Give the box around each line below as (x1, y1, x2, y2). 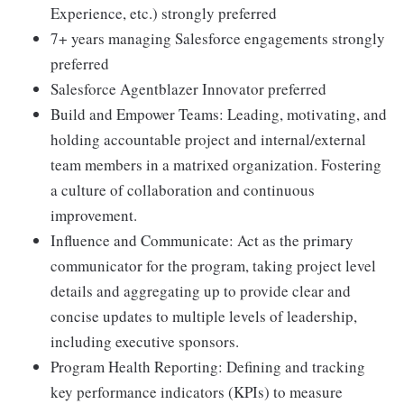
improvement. (50, 205, 137, 225)
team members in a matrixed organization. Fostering (50, 154, 381, 175)
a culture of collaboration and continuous (50, 179, 315, 200)
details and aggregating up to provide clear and (50, 280, 351, 301)
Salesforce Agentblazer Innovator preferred (50, 78, 326, 99)
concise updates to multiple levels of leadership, (50, 306, 357, 326)
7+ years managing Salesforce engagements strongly (50, 28, 385, 49)
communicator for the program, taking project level (50, 255, 376, 276)
